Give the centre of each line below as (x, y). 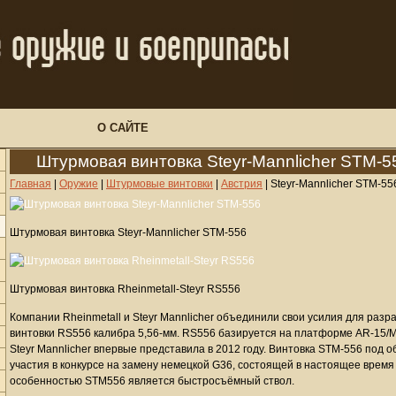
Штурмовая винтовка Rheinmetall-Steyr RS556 (125, 289)
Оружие (79, 184)
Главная (30, 184)
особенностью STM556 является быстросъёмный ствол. (152, 381)
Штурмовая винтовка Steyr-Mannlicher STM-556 (128, 232)
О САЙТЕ (123, 128)
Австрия (242, 184)
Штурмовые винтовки (160, 184)
